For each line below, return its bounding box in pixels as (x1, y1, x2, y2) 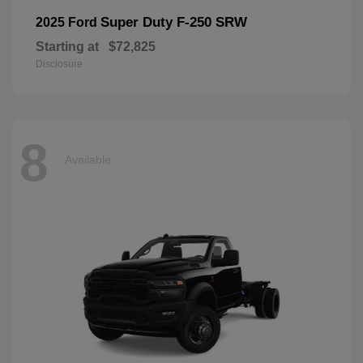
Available (65, 152, 111, 166)
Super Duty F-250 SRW (100, 15, 247, 31)
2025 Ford (36, 15, 100, 30)
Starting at (36, 40, 99, 54)
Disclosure (36, 58, 83, 70)
